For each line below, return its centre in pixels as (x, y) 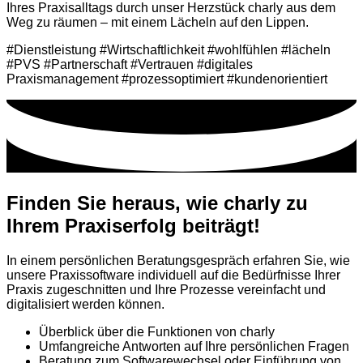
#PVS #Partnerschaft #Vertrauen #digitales (130, 64)
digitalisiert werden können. (90, 305)
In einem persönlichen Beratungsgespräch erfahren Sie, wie (178, 261)
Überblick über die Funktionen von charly (157, 332)
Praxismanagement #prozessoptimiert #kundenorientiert (167, 79)
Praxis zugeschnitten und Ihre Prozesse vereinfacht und (166, 290)
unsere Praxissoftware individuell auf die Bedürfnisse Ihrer (173, 275)
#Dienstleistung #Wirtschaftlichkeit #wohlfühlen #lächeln (169, 50)
